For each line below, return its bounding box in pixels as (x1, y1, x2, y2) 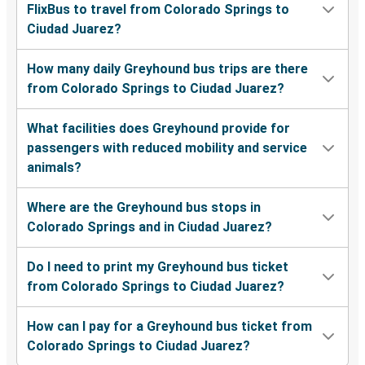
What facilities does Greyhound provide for (27, 121, 290, 137)
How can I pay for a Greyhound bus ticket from (27, 319, 312, 335)
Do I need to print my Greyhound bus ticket (27, 259, 288, 275)
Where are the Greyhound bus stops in (27, 200, 261, 216)
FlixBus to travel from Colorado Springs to (27, 2, 289, 18)
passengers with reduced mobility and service (27, 140, 307, 156)
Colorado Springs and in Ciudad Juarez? (27, 219, 272, 235)
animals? (27, 160, 81, 176)
